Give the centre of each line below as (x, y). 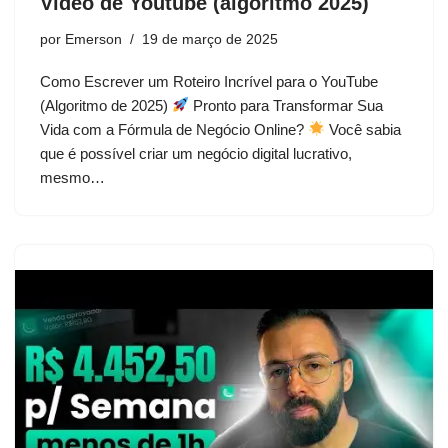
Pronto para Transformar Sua (286, 105)
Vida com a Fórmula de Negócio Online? (174, 129)
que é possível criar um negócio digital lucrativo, (196, 153)
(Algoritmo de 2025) (106, 105)
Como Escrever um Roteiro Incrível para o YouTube (209, 81)
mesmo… (74, 177)
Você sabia (363, 129)
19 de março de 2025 (210, 39)
